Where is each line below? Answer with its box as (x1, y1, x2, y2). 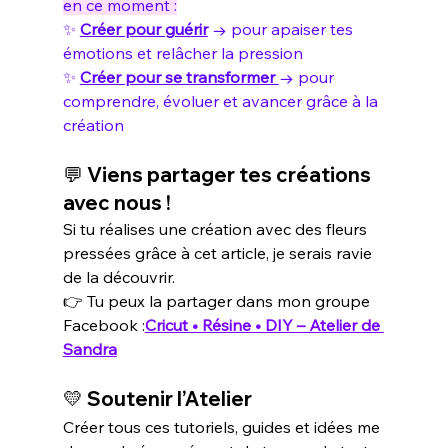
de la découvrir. (62, 267, 175, 288)
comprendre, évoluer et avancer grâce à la (62, 91, 382, 112)
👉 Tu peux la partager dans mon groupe (62, 291, 374, 312)
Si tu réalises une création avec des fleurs (62, 219, 371, 240)
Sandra (62, 339, 117, 360)
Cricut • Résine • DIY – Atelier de (144, 315, 384, 336)
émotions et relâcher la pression (62, 43, 303, 64)
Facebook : (62, 315, 145, 336)
